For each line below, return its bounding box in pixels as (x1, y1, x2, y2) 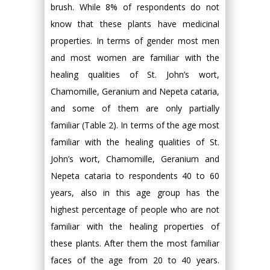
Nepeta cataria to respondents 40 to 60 (51, 170, 219, 182)
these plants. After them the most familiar (51, 237, 219, 250)
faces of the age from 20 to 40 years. (51, 254, 219, 266)
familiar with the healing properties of (51, 221, 219, 233)
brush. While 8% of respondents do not (51, 1, 219, 13)
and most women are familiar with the (51, 52, 219, 64)
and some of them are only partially (51, 102, 219, 115)
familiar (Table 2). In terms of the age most (51, 119, 219, 131)
